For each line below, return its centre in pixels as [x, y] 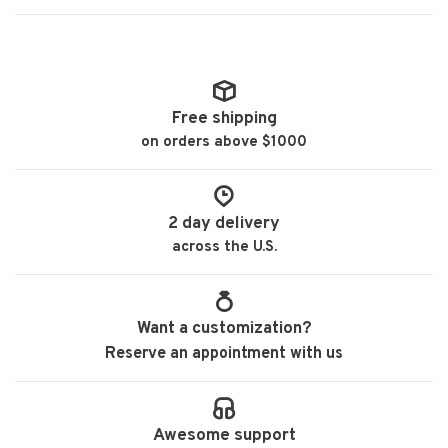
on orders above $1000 [224, 142]
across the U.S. [224, 247]
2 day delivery [224, 224]
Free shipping [224, 119]
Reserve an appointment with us [224, 354]
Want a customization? [224, 329]
